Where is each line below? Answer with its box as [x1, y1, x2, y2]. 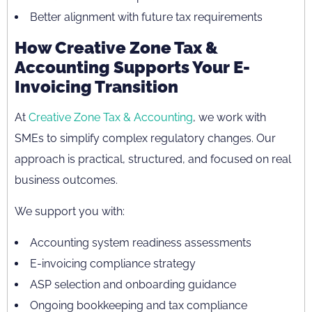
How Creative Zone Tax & [15, 37, 218, 58]
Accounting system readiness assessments [30, 235, 251, 249]
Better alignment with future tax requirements [30, 10, 263, 24]
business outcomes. [15, 173, 118, 187]
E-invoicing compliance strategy [30, 256, 196, 270]
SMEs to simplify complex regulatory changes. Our [15, 131, 276, 145]
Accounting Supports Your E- [15, 56, 250, 77]
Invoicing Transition [15, 76, 178, 97]
